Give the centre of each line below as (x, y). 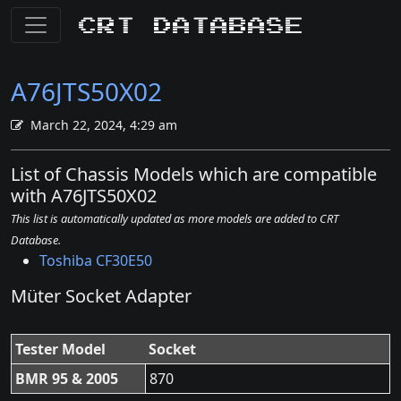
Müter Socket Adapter (101, 296)
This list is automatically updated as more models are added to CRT (175, 218)
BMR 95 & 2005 (67, 379)
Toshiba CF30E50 (96, 260)
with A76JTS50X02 (84, 196)
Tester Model (60, 349)
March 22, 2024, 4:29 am (104, 125)
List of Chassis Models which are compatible (194, 174)
